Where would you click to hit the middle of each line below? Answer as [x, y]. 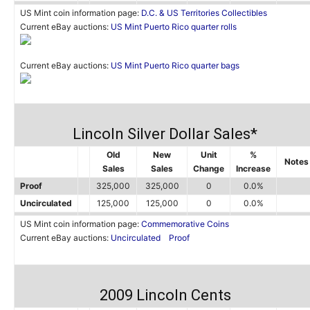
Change [209, 168]
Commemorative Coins [185, 224]
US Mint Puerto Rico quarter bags [175, 65]
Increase [253, 168]
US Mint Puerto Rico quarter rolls [174, 27]
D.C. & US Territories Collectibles [204, 13]
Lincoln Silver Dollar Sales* [165, 134]
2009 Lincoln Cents [165, 295]
